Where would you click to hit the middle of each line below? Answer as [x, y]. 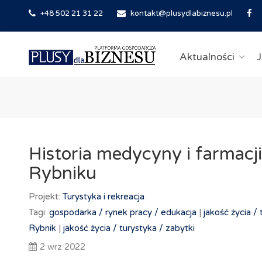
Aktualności [207, 57]
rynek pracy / [132, 212]
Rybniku [62, 173]
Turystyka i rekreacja [103, 196]
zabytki [180, 228]
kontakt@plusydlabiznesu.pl [181, 13]
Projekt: [45, 196]
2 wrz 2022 [62, 247]
